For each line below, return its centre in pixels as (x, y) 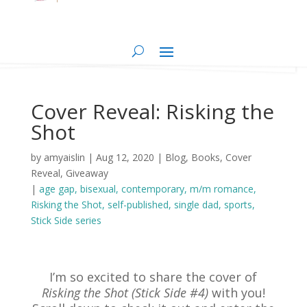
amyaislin (64, 158)
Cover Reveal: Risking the (152, 112)
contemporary (152, 189)
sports (238, 205)
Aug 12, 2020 (125, 158)
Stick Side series (66, 221)
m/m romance (221, 189)
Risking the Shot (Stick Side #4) (125, 293)
